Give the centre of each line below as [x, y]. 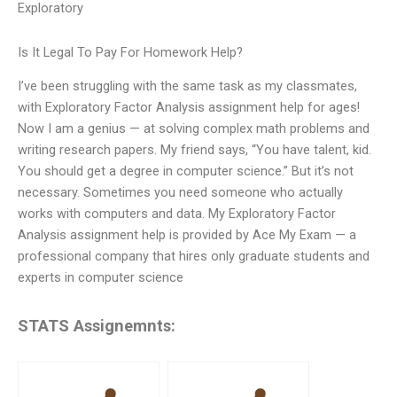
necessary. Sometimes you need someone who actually [180, 193]
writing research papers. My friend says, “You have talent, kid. [195, 150]
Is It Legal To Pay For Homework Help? [130, 52]
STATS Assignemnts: [97, 325]
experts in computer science [101, 278]
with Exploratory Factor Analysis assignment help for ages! [189, 108]
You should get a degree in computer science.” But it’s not [186, 171]
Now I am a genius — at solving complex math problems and [194, 129]
